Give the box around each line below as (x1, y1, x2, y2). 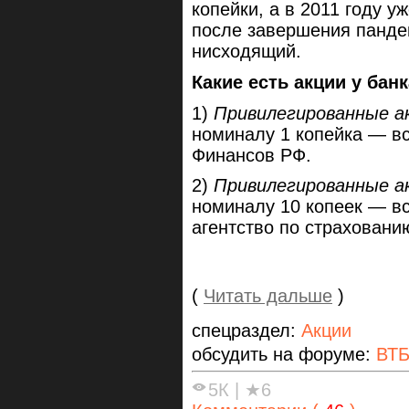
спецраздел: (192, 320, 301, 341)
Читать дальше (204, 285, 332, 306)
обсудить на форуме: (192, 343, 376, 364)
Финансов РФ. (192, 144, 311, 165)
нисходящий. (192, 41, 301, 62)
